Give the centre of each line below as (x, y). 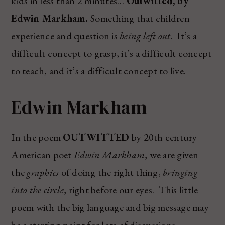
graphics (43, 172)
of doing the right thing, (111, 172)
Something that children (140, 18)
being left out (145, 35)
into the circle (38, 190)
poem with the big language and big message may (110, 207)
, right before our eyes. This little (131, 190)
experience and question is (66, 35)
